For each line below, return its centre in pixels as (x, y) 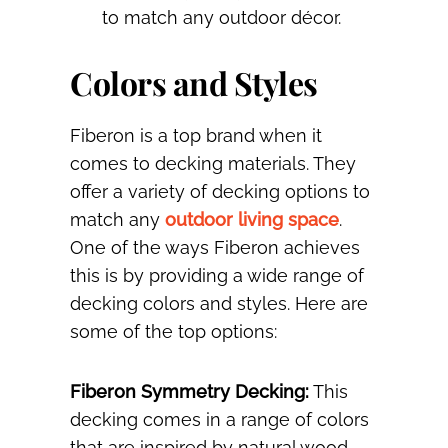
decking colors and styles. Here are (219, 304)
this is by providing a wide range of (217, 276)
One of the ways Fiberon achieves (215, 248)
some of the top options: (173, 332)
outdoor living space (252, 220)
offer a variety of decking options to (220, 192)
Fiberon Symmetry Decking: (189, 392)
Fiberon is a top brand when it (196, 136)
